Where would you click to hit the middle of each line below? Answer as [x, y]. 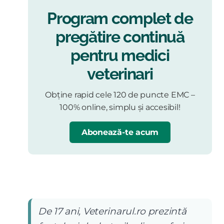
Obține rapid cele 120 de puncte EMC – [120, 95]
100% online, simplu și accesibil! [120, 107]
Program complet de [120, 18]
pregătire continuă [120, 37]
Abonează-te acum [120, 132]
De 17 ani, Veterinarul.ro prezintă [112, 211]
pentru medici [120, 55]
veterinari [120, 74]
